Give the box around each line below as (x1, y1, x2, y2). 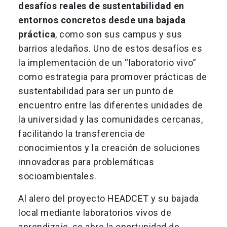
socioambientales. (18, 171, 99, 182)
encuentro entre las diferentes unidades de (18, 100, 203, 111)
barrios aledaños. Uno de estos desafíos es (18, 43, 202, 54)
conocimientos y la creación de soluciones (18, 142, 201, 154)
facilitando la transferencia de (18, 128, 145, 139)
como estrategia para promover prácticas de (18, 71, 207, 83)
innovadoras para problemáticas (18, 157, 154, 168)
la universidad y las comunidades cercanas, (18, 114, 203, 125)
